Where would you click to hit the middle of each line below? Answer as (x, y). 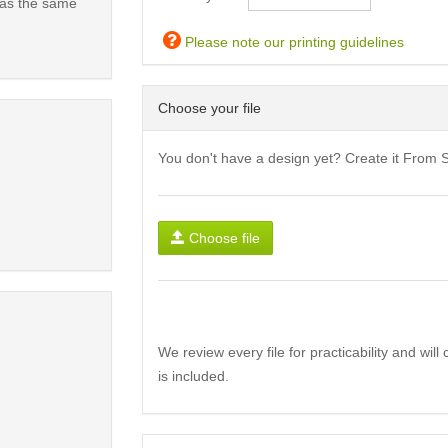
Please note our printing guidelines (292, 42)
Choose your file (209, 108)
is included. (193, 376)
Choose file (224, 238)
